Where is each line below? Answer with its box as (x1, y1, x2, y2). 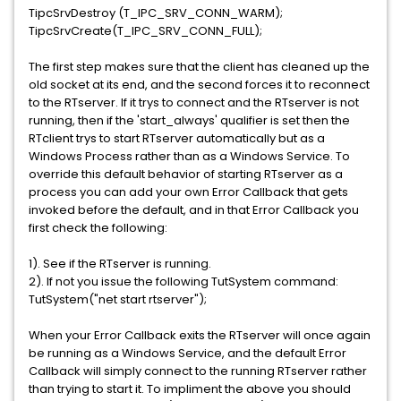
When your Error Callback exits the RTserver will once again (29, 327, 371, 344)
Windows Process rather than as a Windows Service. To (29, 148, 350, 165)
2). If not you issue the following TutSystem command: (29, 273, 338, 290)
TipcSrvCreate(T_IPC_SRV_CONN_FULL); (29, 22, 262, 39)
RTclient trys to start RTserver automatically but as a (29, 130, 325, 147)
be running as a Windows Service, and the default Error (29, 345, 346, 362)
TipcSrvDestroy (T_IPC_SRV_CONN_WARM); (29, 4, 283, 21)
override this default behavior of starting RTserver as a (29, 166, 343, 183)
